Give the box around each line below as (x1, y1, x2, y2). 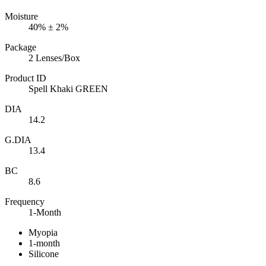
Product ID (5, 72, 46, 83)
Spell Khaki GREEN (28, 83, 108, 94)
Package (5, 42, 36, 52)
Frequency (5, 196, 45, 207)
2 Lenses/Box (28, 52, 80, 63)
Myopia (28, 227, 58, 237)
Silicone (28, 248, 59, 259)
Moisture (5, 11, 38, 21)
